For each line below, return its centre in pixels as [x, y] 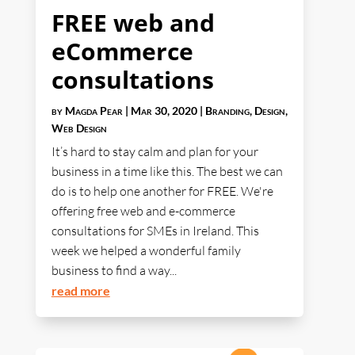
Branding [227, 111]
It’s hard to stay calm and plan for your [155, 152]
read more [80, 291]
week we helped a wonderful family [146, 251]
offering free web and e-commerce [143, 211]
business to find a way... [114, 271]
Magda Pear [94, 111]
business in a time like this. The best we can [167, 172]
